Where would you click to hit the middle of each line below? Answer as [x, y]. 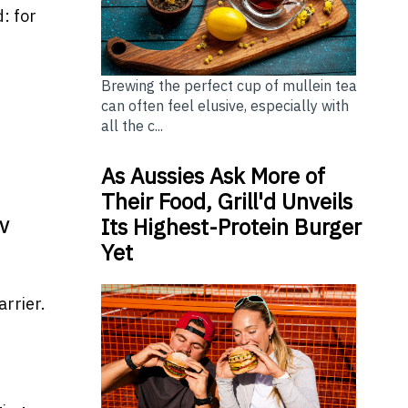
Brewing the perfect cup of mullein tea [229, 85]
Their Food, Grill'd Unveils [226, 201]
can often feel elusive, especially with [224, 105]
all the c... [132, 125]
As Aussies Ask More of [213, 175]
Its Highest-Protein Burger [231, 226]
